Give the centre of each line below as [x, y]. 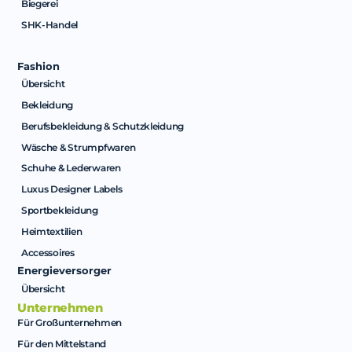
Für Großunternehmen [70, 323]
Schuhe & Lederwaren [71, 168]
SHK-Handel [49, 24]
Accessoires [48, 252]
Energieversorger [65, 271]
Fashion [39, 66]
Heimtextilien [51, 232]
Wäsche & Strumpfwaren [78, 147]
